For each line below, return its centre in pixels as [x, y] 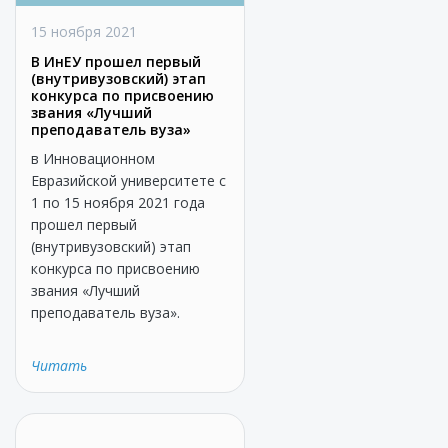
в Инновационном [93, 158]
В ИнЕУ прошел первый [116, 61]
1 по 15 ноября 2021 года [118, 202]
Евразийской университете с [128, 180]
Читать [59, 365]
